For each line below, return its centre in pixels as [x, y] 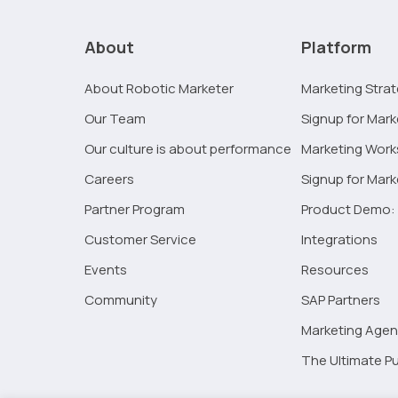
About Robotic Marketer [159, 88]
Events [106, 269]
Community [121, 299]
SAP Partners [340, 299]
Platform [336, 47]
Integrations [339, 239]
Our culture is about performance [188, 148]
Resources [334, 269]
